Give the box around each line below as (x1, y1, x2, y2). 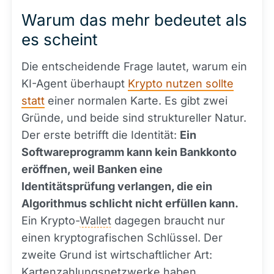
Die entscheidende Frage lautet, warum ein (21, 60, 247, 73)
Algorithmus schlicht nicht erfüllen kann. (21, 197, 239, 210)
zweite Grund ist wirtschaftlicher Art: (21, 248, 212, 261)
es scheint (21, 30, 98, 49)
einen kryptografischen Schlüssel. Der (21, 231, 223, 244)
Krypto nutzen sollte (128, 77, 234, 90)
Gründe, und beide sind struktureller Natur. (21, 111, 246, 124)
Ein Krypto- (21, 214, 80, 227)
